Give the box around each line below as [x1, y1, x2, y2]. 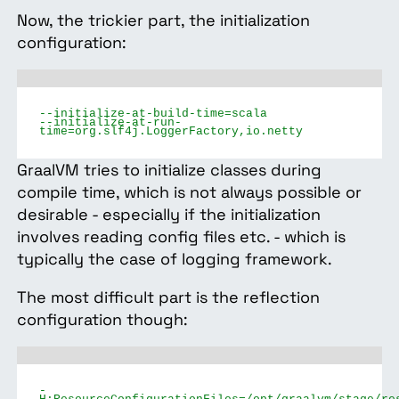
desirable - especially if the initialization [16, 204, 321, 225]
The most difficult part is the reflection [16, 287, 320, 308]
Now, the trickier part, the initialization [16, 10, 310, 31]
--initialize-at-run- [38, 117, 182, 130]
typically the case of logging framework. [16, 248, 337, 270]
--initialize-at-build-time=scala [38, 108, 267, 121]
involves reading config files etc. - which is [16, 226, 346, 248]
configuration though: [16, 309, 188, 330]
